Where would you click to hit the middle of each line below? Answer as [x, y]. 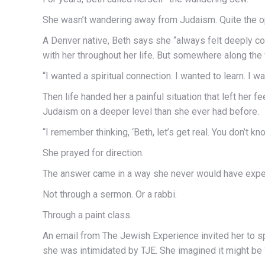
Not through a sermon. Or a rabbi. [111, 194]
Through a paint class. [87, 215]
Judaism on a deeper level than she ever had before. [151, 111]
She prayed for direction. [93, 153]
